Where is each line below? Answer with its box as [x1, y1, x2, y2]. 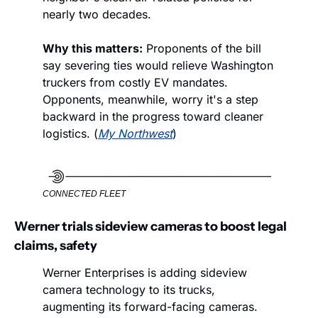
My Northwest [98, 126, 172, 141]
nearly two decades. [43, 7, 151, 22]
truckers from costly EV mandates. [43, 75, 228, 90]
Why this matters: [43, 41, 143, 56]
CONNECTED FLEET [43, 189, 126, 199]
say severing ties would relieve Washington [43, 58, 273, 73]
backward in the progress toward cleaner [43, 109, 263, 124]
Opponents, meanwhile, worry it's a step [43, 92, 258, 107]
